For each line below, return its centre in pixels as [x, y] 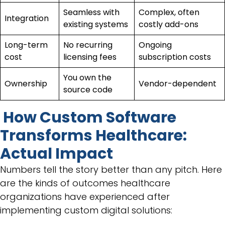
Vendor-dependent [179, 83]
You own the [87, 77]
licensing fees [91, 57]
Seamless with [91, 12]
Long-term [26, 45]
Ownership [27, 83]
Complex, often [169, 12]
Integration [28, 18]
